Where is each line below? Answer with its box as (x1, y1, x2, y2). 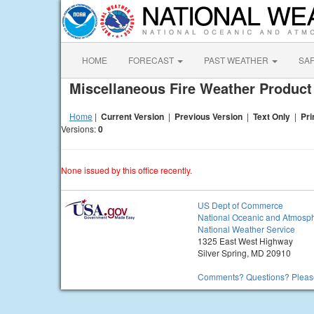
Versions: (61, 123, 98, 135)
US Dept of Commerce (198, 199, 283, 211)
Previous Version (175, 110, 243, 123)
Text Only (253, 110, 290, 123)
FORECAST (128, 54, 176, 66)
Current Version (101, 110, 164, 123)
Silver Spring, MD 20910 (198, 247, 291, 259)
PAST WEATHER (204, 54, 271, 66)
